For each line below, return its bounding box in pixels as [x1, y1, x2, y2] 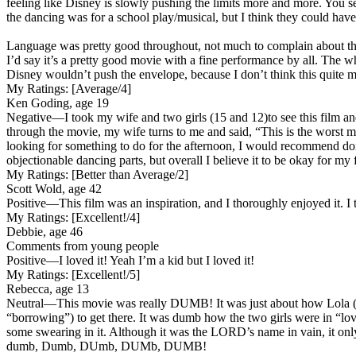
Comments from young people [6, 238, 159, 253]
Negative [6, 110, 52, 124]
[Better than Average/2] [68, 167, 188, 181]
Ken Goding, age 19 [6, 95, 109, 110]
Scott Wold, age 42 [6, 181, 102, 195]
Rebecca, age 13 [6, 281, 89, 296]
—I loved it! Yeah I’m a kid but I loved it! [46, 253, 254, 267]
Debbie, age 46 [6, 224, 83, 238]
